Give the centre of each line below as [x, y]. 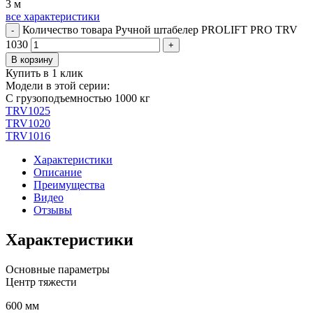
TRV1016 [28, 136]
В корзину [32, 59]
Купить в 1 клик [44, 73]
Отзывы [53, 210]
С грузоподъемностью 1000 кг [78, 98]
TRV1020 [28, 123]
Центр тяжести [41, 282]
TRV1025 [28, 110]
